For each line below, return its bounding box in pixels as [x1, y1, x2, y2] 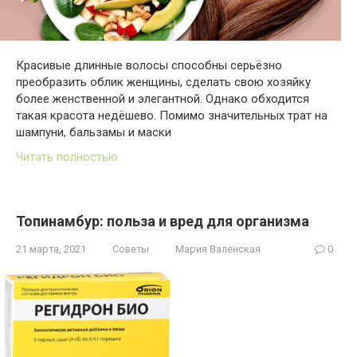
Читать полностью [16, 149, 118, 164]
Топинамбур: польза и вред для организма [16, 212, 309, 229]
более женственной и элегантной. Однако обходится [16, 91, 309, 106]
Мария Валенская [175, 242, 261, 255]
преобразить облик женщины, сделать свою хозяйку [16, 74, 311, 89]
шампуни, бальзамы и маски [16, 124, 171, 139]
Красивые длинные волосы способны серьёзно [16, 57, 282, 73]
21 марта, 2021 [16, 242, 86, 255]
